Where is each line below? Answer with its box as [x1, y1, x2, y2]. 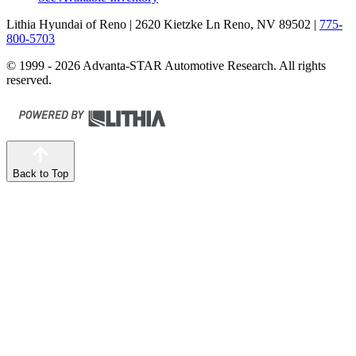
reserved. [6, 73, 52, 87]
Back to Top [13, 168, 68, 180]
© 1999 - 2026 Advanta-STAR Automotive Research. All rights [6, 59, 326, 72]
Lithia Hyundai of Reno [6, 17, 126, 31]
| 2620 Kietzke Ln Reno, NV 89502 [126, 17, 311, 31]
